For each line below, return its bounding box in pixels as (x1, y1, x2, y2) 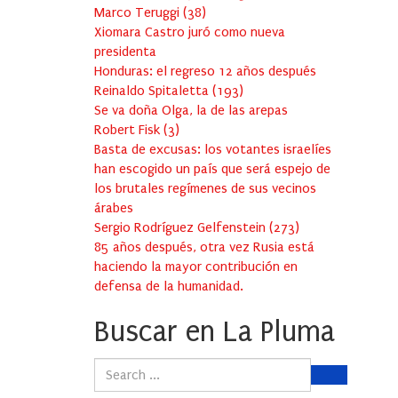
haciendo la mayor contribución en (94, 259, 298, 275)
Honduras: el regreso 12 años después (94, 63, 316, 80)
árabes (94, 200, 133, 217)
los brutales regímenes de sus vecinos (94, 180, 316, 197)
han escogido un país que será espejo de (94, 161, 330, 178)
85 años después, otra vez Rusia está (94, 239, 314, 256)
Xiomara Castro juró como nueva (94, 24, 285, 41)
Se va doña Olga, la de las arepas (94, 102, 288, 119)
